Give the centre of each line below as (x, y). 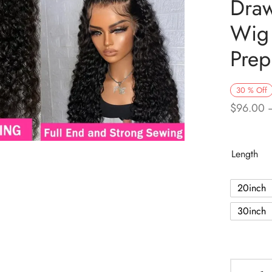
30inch (252, 211)
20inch (252, 188)
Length (245, 154)
